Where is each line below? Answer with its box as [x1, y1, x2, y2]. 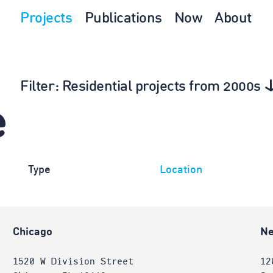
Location [159, 165, 202, 175]
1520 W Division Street [12, 257, 133, 266]
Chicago [12, 227, 52, 238]
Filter [20, 80, 55, 94]
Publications [84, 12, 162, 26]
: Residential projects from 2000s [54, 80, 261, 94]
